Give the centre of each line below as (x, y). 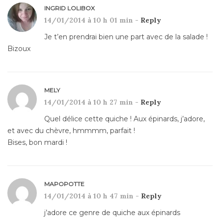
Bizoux (19, 48)
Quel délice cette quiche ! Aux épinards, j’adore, (124, 119)
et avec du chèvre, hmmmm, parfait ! (71, 130)
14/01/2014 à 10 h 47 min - (93, 196)
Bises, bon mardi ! (37, 142)
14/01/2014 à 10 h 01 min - (92, 20)
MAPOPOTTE (64, 184)
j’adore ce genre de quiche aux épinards (112, 212)
